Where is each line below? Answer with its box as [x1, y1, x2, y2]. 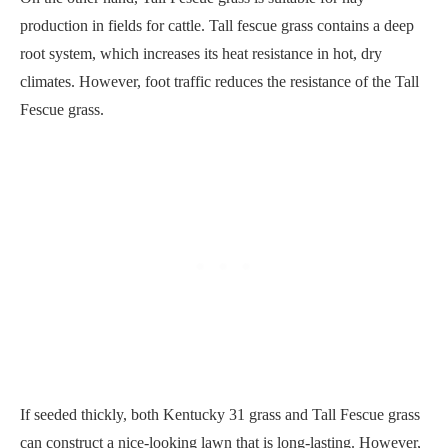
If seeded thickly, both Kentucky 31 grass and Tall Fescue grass [20, 406, 420, 424]
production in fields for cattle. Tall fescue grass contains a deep [20, 17, 414, 35]
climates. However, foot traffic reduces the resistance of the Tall [20, 73, 419, 91]
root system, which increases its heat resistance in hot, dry [20, 45, 382, 63]
